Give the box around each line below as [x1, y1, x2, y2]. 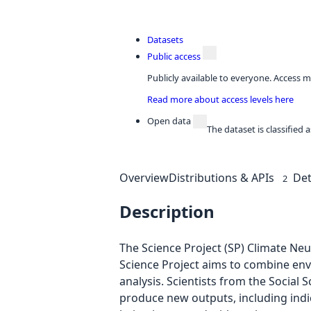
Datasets [147, 33, 183, 47]
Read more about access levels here [147, 92, 294, 106]
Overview [119, 169, 169, 185]
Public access [147, 50, 201, 63]
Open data [147, 114, 191, 127]
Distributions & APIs [169, 169, 274, 185]
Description [119, 200, 215, 224]
